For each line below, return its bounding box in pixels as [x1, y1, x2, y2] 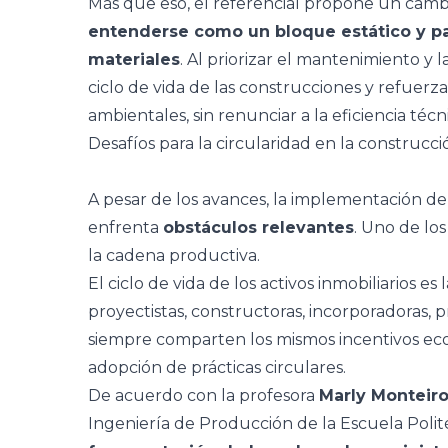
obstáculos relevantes [163, 218, 354, 237]
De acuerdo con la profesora [88, 386, 319, 405]
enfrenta [88, 218, 163, 237]
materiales [88, 50, 180, 69]
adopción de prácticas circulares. [88, 358, 346, 377]
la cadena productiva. [88, 246, 260, 265]
